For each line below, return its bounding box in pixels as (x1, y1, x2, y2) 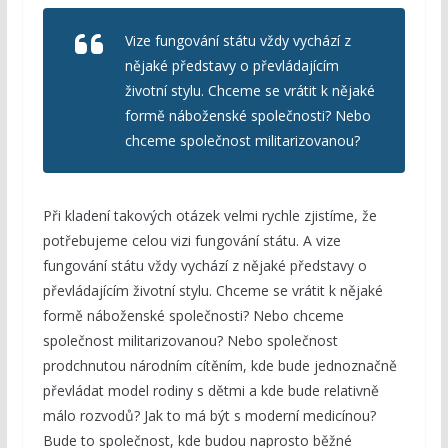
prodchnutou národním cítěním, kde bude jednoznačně (42, 356, 397, 376)
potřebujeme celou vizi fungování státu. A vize (42, 231, 341, 251)
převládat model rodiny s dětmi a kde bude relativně (42, 381, 379, 401)
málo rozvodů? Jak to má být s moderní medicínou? (42, 406, 376, 426)
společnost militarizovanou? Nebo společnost (42, 331, 338, 351)
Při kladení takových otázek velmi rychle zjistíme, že (42, 206, 377, 226)
